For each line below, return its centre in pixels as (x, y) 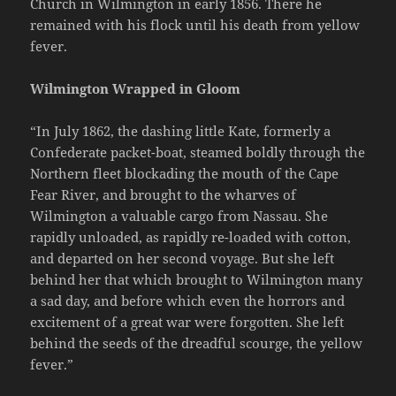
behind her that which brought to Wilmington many (197, 279)
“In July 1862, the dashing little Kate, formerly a (181, 130)
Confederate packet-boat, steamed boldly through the (198, 152)
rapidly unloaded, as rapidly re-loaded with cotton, (191, 236)
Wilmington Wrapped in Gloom (136, 88)
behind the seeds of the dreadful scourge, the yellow (197, 343)
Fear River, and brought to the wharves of (164, 194)
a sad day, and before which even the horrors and (188, 300)
